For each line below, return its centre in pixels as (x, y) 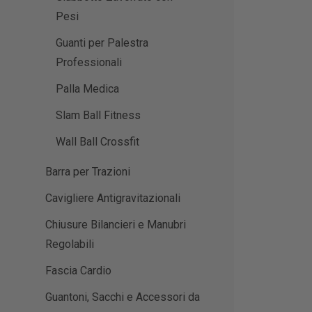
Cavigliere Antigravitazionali (113, 198)
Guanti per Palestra (102, 43)
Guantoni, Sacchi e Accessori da (123, 297)
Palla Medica (87, 89)
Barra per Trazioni (88, 172)
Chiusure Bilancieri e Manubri (116, 225)
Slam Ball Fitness (98, 116)
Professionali (89, 63)
